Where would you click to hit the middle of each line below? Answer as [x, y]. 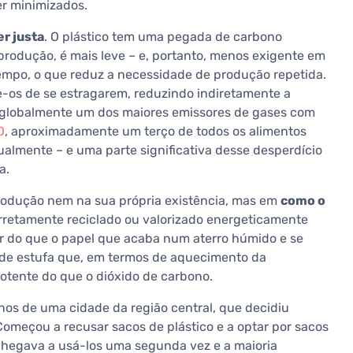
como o [303, 201]
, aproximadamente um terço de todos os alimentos [156, 132]
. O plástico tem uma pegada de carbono [163, 37]
